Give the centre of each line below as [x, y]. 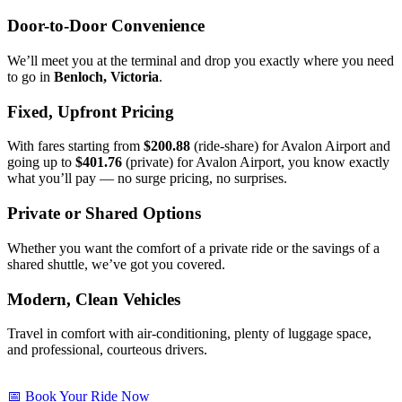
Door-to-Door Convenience [106, 26]
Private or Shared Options [104, 214]
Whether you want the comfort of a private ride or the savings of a [193, 248]
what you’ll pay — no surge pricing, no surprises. [147, 179]
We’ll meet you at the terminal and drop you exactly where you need [201, 60]
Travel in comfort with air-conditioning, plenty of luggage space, [189, 334]
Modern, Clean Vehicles [94, 299]
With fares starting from [75, 146]
